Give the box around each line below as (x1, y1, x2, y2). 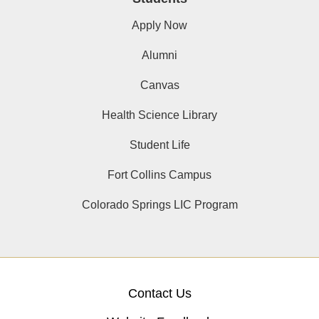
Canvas (140, 78, 179, 91)
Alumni (142, 48, 177, 61)
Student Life (129, 138, 190, 151)
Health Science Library (102, 108, 217, 121)
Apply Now (132, 19, 187, 31)
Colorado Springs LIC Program (81, 198, 238, 211)
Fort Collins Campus (108, 168, 211, 181)
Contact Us (127, 286, 192, 300)
